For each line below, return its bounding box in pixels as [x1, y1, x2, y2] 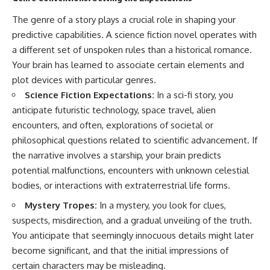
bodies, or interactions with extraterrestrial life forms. [12, 180, 230, 192]
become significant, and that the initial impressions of [12, 244, 228, 256]
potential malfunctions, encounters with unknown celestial [12, 165, 249, 177]
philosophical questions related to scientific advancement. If [12, 134, 257, 146]
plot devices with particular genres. [12, 74, 156, 86]
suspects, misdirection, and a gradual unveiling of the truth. [12, 214, 252, 226]
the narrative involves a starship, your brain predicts [12, 149, 221, 162]
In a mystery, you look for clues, [97, 199, 226, 211]
